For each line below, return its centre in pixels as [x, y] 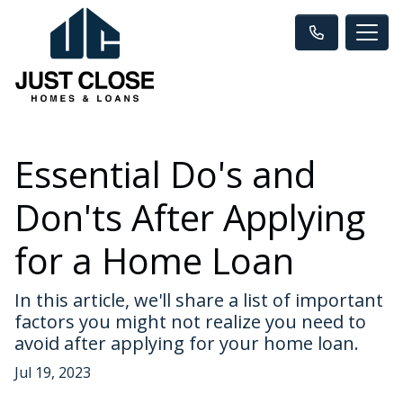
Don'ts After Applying [190, 217]
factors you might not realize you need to [190, 321]
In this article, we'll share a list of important [199, 300]
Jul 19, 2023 [53, 372]
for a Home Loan [154, 260]
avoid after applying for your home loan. [187, 343]
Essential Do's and [165, 174]
